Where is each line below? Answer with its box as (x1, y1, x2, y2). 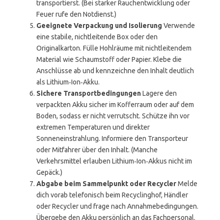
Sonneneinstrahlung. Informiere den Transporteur (36, 135, 188, 142)
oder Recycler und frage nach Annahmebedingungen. (36, 202, 198, 210)
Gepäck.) (36, 168, 62, 176)
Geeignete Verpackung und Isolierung (36, 22, 162, 29)
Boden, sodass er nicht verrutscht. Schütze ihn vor (36, 112, 190, 120)
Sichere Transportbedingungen (36, 89, 141, 97)
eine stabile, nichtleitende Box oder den (36, 33, 158, 41)
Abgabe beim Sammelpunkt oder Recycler (36, 180, 176, 188)
